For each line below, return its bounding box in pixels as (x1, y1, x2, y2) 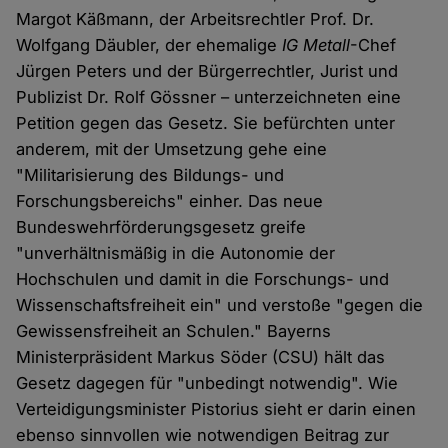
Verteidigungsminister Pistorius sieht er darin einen (16, 399, 417, 420)
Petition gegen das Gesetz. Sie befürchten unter (16, 113, 396, 134)
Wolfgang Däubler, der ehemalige (16, 35, 283, 56)
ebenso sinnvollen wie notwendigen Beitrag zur (16, 425, 390, 446)
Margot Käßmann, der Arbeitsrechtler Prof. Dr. (16, 9, 375, 30)
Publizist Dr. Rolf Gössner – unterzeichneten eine (16, 87, 402, 108)
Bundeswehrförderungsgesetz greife (16, 217, 307, 238)
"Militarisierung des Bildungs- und (16, 165, 285, 186)
